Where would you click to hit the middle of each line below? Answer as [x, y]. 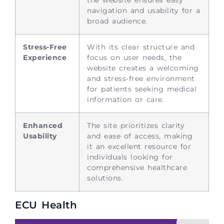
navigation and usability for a [143, 10]
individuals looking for [130, 157]
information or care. [125, 99]
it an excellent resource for [139, 146]
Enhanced [43, 125]
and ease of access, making [140, 136]
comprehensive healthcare [137, 167]
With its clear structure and [141, 47]
